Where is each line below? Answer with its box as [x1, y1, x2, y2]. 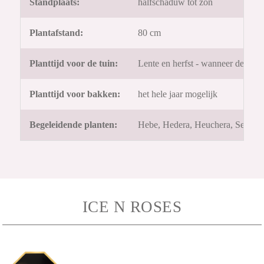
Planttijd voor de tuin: [29, 58, 118, 69]
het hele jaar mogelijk [138, 89, 218, 100]
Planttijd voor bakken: [29, 89, 121, 100]
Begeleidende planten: [29, 120, 118, 130]
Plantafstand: [29, 28, 84, 38]
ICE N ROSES [82, 198, 182, 216]
